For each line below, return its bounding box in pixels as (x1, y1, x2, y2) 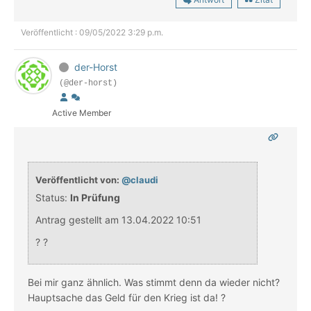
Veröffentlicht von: (35, 174, 121, 186)
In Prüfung (70, 192, 120, 204)
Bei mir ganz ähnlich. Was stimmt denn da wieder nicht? (28, 276, 280, 289)
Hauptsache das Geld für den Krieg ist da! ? (28, 292, 228, 304)
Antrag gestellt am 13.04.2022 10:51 (35, 214, 201, 226)
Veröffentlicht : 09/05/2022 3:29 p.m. (21, 27, 163, 38)
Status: (35, 192, 67, 204)
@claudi (121, 174, 158, 186)
